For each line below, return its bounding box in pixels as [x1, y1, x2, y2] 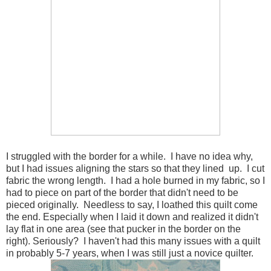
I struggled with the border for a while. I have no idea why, [6, 151, 253, 162]
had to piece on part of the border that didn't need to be [6, 188, 238, 198]
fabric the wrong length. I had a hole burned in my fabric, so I [6, 175, 265, 186]
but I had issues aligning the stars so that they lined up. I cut [6, 163, 264, 174]
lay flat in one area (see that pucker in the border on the [6, 224, 241, 235]
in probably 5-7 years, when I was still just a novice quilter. [6, 248, 253, 259]
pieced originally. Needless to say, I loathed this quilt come [6, 200, 258, 211]
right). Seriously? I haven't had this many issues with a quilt [6, 236, 260, 247]
